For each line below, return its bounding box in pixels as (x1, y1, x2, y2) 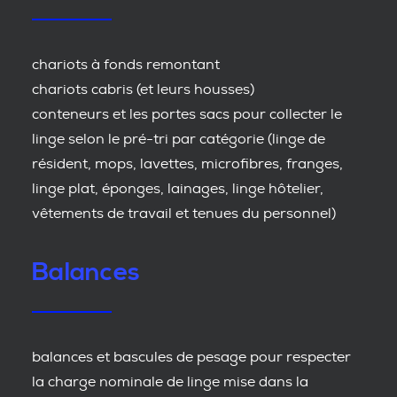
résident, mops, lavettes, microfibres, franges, (32, 157, 343, 171)
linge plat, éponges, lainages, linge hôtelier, (32, 182, 323, 196)
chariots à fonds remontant (32, 58, 220, 72)
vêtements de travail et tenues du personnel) (32, 206, 336, 221)
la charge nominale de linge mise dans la (32, 375, 308, 389)
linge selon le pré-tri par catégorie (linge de (32, 132, 325, 146)
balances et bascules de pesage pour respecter (32, 350, 351, 364)
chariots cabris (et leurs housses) (32, 82, 254, 97)
